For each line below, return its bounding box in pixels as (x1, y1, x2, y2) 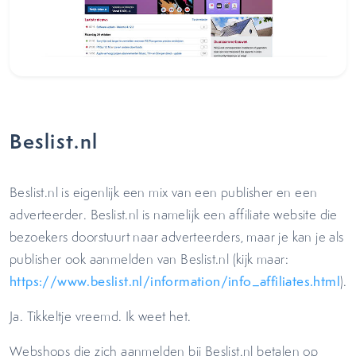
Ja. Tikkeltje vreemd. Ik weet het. (10, 308, 195, 325)
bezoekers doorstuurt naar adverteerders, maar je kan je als (10, 228, 344, 246)
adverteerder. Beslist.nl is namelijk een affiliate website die (10, 206, 338, 223)
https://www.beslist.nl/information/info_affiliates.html (10, 273, 340, 290)
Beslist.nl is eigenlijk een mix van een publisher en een (10, 184, 318, 201)
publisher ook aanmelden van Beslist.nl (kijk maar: (10, 250, 288, 268)
